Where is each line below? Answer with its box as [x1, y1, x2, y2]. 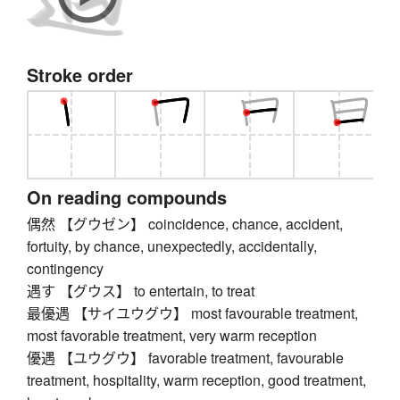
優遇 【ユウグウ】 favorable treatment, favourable [27, 347, 344, 369]
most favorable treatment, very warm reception [27, 325, 317, 346]
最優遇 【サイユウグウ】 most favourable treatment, [27, 303, 358, 324]
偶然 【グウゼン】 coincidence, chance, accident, [27, 213, 343, 235]
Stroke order [27, 62, 133, 88]
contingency [27, 258, 104, 279]
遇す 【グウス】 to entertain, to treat [27, 280, 254, 302]
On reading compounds [27, 184, 227, 211]
